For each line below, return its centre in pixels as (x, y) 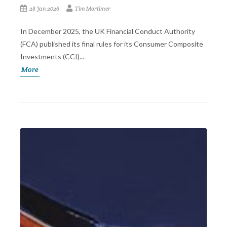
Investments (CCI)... (52, 57)
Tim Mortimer (92, 9)
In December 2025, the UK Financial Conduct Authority (108, 31)
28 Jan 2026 (47, 9)
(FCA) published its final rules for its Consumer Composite (112, 44)
